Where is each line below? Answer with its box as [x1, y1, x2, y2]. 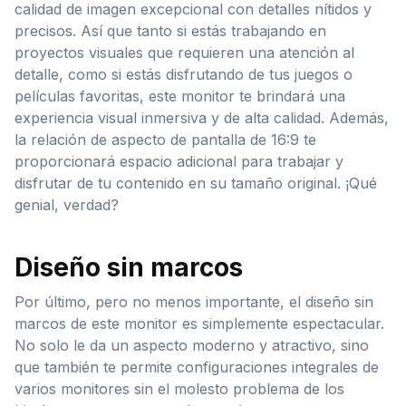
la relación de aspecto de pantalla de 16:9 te [14, 130, 316, 149]
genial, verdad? [14, 195, 119, 214]
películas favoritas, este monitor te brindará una [14, 86, 345, 105]
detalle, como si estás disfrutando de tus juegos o [14, 64, 353, 83]
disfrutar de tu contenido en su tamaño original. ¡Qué [14, 173, 377, 192]
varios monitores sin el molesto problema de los [14, 379, 344, 398]
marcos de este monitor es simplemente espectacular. [14, 314, 384, 333]
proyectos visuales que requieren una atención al [14, 43, 354, 62]
